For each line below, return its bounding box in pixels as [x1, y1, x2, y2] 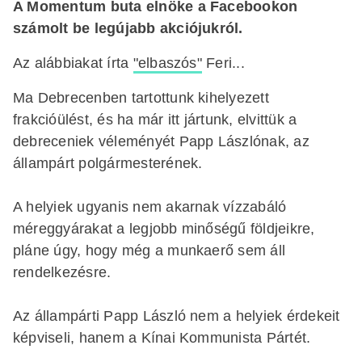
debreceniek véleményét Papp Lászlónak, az [13, 133, 309, 149]
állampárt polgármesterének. [13, 154, 203, 171]
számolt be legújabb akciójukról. [13, 19, 243, 36]
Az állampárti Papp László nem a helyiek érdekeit [13, 307, 340, 324]
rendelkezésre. [13, 263, 112, 280]
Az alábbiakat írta [13, 54, 133, 71]
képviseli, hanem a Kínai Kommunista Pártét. [13, 329, 311, 346]
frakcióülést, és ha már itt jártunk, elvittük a [13, 111, 297, 128]
